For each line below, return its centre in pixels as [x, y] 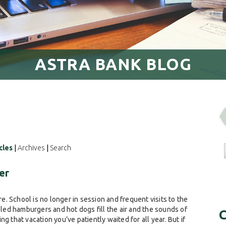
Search [61, 148]
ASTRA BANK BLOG [113, 64]
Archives [31, 148]
